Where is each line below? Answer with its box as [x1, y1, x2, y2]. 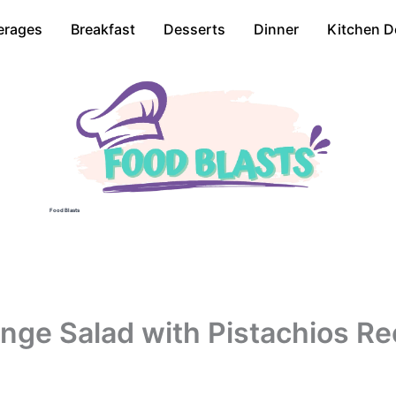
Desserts [164, 20, 225, 38]
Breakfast [71, 20, 135, 38]
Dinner [254, 20, 299, 38]
